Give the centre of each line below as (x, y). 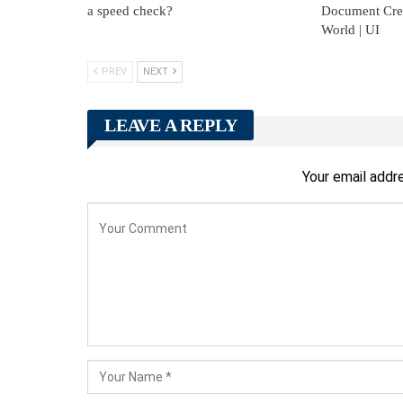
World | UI (350, 30)
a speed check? (130, 11)
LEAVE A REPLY (171, 125)
